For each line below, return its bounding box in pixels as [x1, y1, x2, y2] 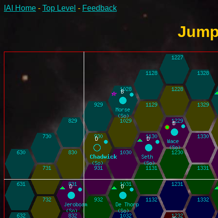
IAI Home [4, 4, 36, 12]
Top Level [42, 4, 76, 12]
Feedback [82, 4, 117, 12]
